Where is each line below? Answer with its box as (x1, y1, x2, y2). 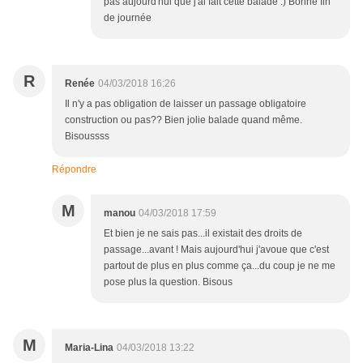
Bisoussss (65, 130, 109, 143)
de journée (104, 12, 152, 24)
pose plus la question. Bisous (104, 276, 233, 288)
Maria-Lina (65, 342, 113, 354)
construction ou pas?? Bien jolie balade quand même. (65, 114, 302, 126)
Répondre (52, 164, 96, 176)
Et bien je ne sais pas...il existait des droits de (104, 228, 302, 240)
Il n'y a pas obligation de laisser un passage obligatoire (65, 98, 306, 110)
